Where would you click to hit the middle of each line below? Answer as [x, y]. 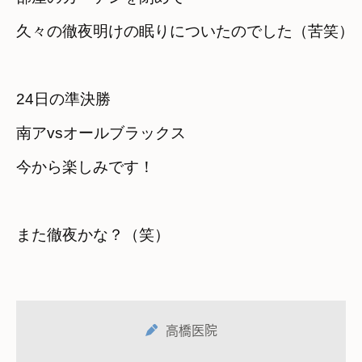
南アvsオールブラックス [109, 133]
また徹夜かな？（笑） [93, 234]
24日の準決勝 [71, 99]
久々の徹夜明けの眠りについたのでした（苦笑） [185, 31]
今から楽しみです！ [85, 166]
